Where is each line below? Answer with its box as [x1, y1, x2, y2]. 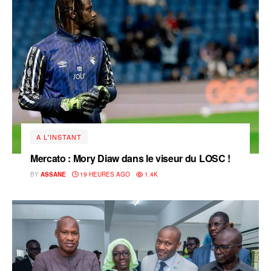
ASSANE [41, 170, 66, 179]
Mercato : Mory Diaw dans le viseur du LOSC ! [30, 151, 230, 166]
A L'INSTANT [36, 132, 82, 142]
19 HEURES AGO [78, 170, 130, 179]
